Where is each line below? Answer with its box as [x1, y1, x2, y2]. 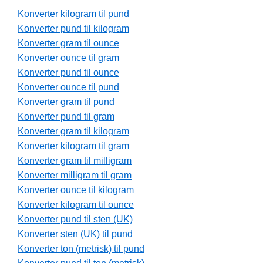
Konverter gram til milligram [18, 156, 131, 166]
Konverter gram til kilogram [18, 126, 129, 137]
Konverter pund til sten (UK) [18, 214, 133, 225]
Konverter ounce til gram [18, 53, 119, 63]
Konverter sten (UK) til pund [18, 229, 133, 240]
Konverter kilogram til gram [18, 141, 129, 151]
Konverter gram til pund [18, 97, 114, 107]
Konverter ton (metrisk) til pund [18, 244, 144, 254]
